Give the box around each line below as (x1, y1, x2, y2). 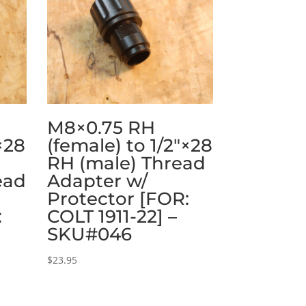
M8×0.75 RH (46, 116, 155, 139)
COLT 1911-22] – (46, 205, 177, 227)
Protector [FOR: (46, 187, 189, 210)
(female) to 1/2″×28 (46, 134, 212, 156)
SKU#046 (46, 223, 132, 245)
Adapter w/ (46, 169, 148, 192)
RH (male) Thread (46, 152, 206, 174)
